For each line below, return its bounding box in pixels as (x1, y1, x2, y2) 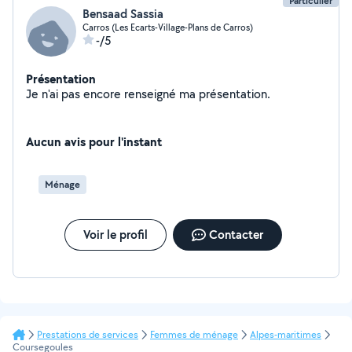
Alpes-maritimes (250, 328, 321, 341)
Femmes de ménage (150, 328, 238, 341)
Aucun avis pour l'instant (26, 133, 162, 150)
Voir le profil (82, 226, 148, 243)
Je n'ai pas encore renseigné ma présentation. (199, 86, 270, 102)
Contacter (208, 226, 263, 243)
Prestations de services (37, 328, 138, 341)
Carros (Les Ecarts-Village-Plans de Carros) (82, 21, 253, 33)
